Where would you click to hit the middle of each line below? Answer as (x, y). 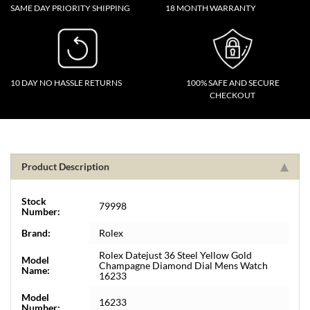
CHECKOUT (232, 95)
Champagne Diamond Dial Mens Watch (183, 265)
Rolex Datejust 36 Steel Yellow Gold (175, 255)
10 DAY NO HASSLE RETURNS (66, 83)
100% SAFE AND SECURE (232, 83)
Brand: (36, 233)
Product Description (65, 166)
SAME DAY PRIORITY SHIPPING (70, 8)
